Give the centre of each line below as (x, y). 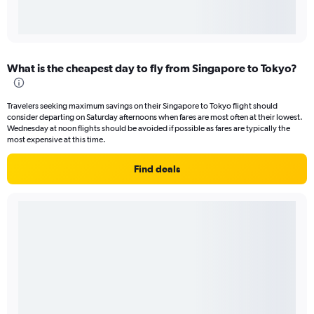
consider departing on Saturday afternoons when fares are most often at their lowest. (155, 117)
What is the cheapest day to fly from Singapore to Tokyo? (152, 68)
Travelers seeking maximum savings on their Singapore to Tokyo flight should (142, 106)
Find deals (157, 169)
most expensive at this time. (56, 140)
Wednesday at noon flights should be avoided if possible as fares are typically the (149, 129)
